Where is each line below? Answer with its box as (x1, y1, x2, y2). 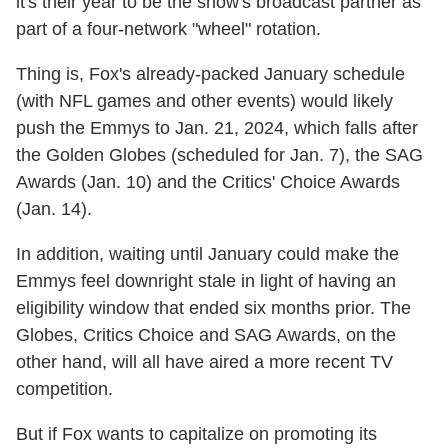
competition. (16, 378, 113, 399)
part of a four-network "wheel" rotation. (16, 18, 321, 39)
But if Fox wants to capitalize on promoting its (16, 423, 377, 444)
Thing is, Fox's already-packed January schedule (16, 63, 405, 84)
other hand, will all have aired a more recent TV (16, 351, 393, 372)
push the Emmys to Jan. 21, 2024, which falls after (16, 117, 418, 138)
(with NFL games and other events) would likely (16, 90, 393, 111)
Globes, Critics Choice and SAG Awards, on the (16, 324, 396, 345)
